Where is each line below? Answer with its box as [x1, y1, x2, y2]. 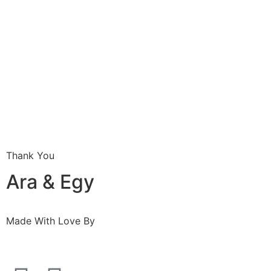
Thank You [6, 149, 54, 162]
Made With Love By [6, 215, 95, 227]
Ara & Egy [6, 170, 94, 194]
